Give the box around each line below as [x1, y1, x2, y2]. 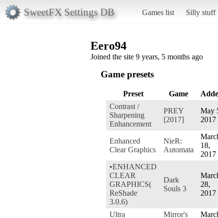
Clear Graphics [109, 145, 156, 154]
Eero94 [91, 39, 127, 52]
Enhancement [109, 119, 151, 128]
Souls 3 [163, 184, 186, 193]
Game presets [101, 69, 154, 79]
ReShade [109, 188, 137, 197]
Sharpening [109, 110, 145, 119]
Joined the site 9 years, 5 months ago [91, 52, 203, 61]
